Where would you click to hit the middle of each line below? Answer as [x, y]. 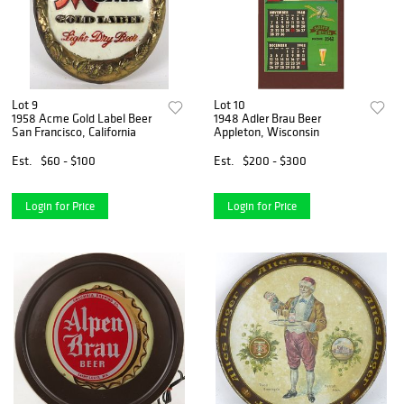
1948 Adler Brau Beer [268, 118]
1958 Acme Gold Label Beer [82, 118]
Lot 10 [230, 104]
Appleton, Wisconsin [267, 131]
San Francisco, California [74, 131]
